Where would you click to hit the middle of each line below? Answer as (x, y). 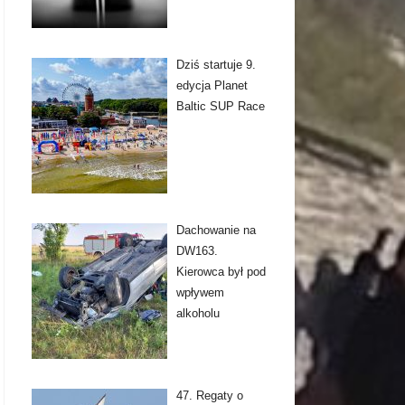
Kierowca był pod (221, 272)
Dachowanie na (216, 231)
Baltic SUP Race (220, 107)
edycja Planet (212, 86)
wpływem (200, 293)
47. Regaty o (209, 396)
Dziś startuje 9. (216, 65)
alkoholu (198, 314)
